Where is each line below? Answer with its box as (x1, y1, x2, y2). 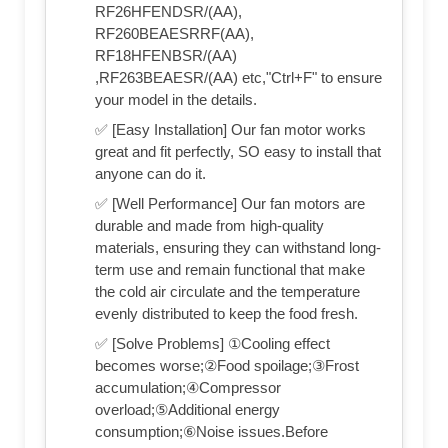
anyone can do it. (95, 164, 206, 182)
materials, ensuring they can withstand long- (95, 238, 381, 256)
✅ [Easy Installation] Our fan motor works (95, 120, 366, 138)
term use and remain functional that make (95, 260, 365, 278)
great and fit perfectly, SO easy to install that (95, 142, 381, 160)
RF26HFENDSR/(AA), (95, 2, 242, 20)
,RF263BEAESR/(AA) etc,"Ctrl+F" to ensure (95, 68, 382, 86)
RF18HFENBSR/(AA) (95, 46, 237, 64)
